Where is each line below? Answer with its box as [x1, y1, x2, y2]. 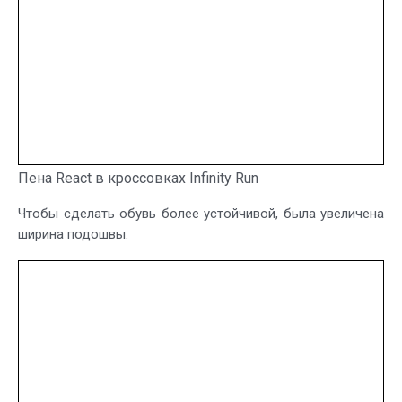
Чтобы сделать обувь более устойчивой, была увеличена [18, 205, 384, 222]
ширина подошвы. [18, 225, 128, 242]
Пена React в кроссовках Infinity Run [18, 169, 258, 187]
